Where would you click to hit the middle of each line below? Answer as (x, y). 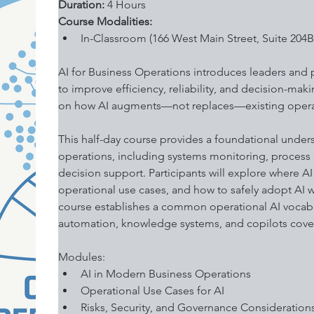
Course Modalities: (105, 21)
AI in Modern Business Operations (166, 274)
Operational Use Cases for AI (154, 291)
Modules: (82, 257)
